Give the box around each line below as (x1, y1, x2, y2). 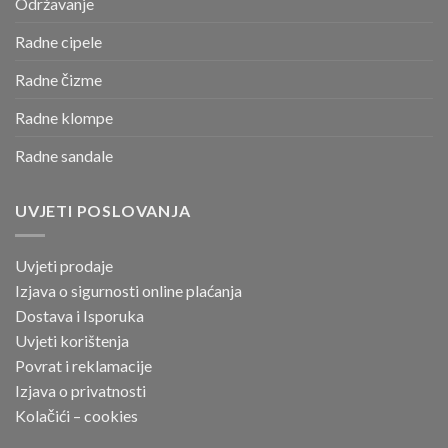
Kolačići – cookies (15, 405, 138, 425)
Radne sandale (15, 146, 113, 166)
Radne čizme (15, 70, 102, 90)
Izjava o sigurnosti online (15, 280, 183, 300)
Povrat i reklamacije (15, 355, 152, 375)
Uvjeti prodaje (15, 255, 113, 275)
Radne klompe (15, 108, 113, 128)
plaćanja (183, 280, 242, 300)
